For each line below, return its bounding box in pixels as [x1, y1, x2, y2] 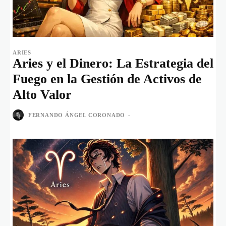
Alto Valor [13, 87, 72, 102]
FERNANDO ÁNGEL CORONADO [28, 112, 126, 119]
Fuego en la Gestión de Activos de [13, 71, 202, 86]
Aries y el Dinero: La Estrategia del [13, 55, 213, 71]
